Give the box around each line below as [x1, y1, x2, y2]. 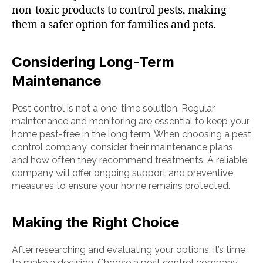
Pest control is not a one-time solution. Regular [12, 103, 215, 114]
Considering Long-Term [12, 53, 174, 70]
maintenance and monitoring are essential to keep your [12, 116, 249, 127]
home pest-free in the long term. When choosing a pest [12, 129, 251, 140]
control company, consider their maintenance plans [12, 141, 233, 153]
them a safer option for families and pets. [12, 18, 216, 32]
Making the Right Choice [12, 214, 180, 231]
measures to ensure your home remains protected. [12, 180, 230, 191]
